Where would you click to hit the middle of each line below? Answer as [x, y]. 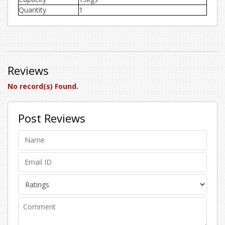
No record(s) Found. [43, 86]
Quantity [32, 10]
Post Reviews [52, 118]
